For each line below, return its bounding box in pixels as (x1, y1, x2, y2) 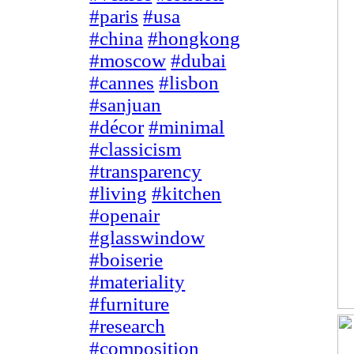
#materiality (89, 271, 186, 293)
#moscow (89, 50, 167, 72)
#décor (89, 116, 145, 138)
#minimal (149, 116, 225, 138)
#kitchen (152, 183, 222, 205)
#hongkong (148, 28, 241, 50)
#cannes (89, 72, 155, 94)
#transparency (89, 160, 202, 183)
